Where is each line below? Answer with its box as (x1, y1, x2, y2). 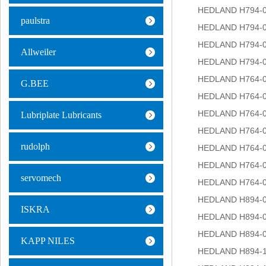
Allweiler (21, 47, 56, 57)
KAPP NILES (21, 236, 75, 246)
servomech (21, 173, 61, 183)
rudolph (21, 141, 50, 151)
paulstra (21, 15, 50, 26)
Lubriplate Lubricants (21, 110, 102, 120)
